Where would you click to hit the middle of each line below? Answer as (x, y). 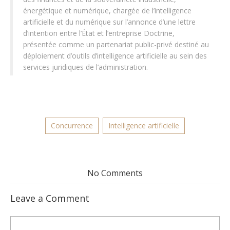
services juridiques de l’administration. (85, 67)
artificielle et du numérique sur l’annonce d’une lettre (109, 22)
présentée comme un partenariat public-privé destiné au (116, 45)
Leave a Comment (50, 198)
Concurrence (72, 126)
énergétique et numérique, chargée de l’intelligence (107, 11)
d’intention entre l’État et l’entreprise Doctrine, (99, 33)
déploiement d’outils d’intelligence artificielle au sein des (115, 56)
